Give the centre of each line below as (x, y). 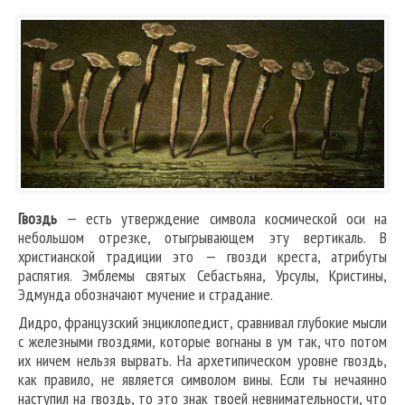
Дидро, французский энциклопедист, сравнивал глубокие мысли (202, 323)
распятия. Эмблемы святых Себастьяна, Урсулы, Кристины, (202, 276)
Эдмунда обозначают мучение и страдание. (146, 295)
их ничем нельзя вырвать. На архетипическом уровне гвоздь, (202, 361)
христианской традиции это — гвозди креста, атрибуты (202, 257)
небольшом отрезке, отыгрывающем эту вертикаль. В (202, 238)
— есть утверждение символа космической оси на (222, 219)
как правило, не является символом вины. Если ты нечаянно (202, 380)
